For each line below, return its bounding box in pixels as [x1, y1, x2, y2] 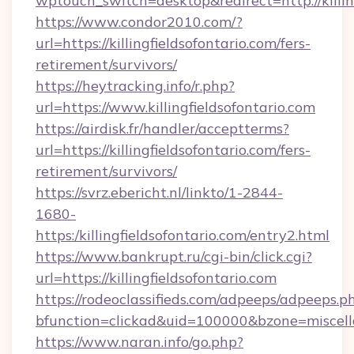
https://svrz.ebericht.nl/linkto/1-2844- [36, 183, 283, 201]
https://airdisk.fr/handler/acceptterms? [36, 119, 289, 137]
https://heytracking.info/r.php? [36, 77, 235, 95]
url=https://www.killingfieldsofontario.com [36, 98, 315, 116]
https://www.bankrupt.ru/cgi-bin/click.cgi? [36, 247, 312, 265]
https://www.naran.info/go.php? [36, 333, 243, 351]
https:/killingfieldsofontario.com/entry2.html [36, 226, 330, 244]
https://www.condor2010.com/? [36, 13, 243, 31]
